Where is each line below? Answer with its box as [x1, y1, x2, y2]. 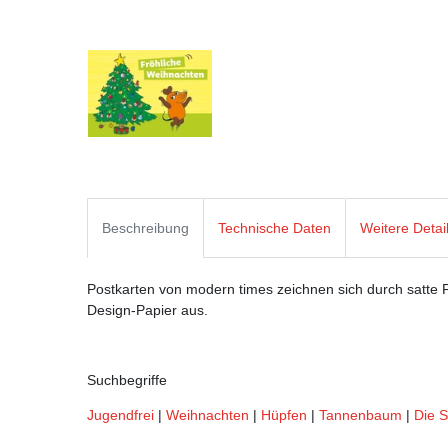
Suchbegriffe [87, 371, 167, 388]
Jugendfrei [87, 406, 154, 423]
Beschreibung [102, 219, 189, 236]
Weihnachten [166, 406, 249, 423]
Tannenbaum [319, 406, 402, 423]
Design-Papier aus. [87, 301, 208, 318]
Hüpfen [261, 406, 307, 423]
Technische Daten [218, 219, 331, 236]
